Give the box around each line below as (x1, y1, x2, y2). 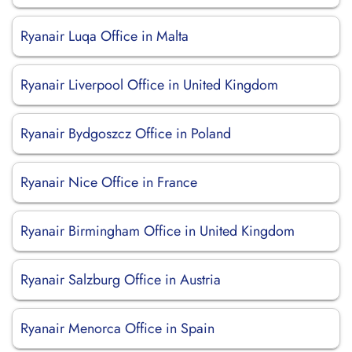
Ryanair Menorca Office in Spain (20, 318, 214, 339)
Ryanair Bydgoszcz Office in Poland (20, 123, 231, 144)
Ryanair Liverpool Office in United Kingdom (20, 75, 278, 95)
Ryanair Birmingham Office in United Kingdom (20, 221, 295, 241)
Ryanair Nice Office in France (20, 172, 197, 192)
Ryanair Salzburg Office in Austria (20, 269, 221, 290)
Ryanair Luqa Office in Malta (20, 26, 189, 46)
